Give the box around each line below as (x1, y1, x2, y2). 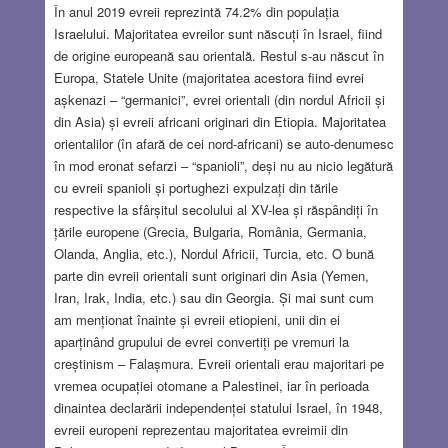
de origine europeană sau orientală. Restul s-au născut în (53, 45, 384, 65)
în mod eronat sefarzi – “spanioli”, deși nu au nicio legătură (53, 155, 393, 175)
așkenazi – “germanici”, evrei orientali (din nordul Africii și (53, 89, 385, 109)
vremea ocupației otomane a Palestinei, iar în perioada (53, 375, 369, 395)
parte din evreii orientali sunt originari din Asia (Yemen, (53, 265, 369, 285)
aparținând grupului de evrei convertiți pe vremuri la (53, 331, 349, 351)
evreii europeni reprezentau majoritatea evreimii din (53, 419, 348, 439)
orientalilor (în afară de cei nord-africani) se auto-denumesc (53, 133, 394, 153)
